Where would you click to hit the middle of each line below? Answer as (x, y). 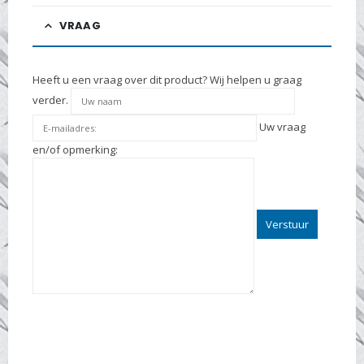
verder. (52, 100)
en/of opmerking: (75, 149)
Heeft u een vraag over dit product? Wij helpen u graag (167, 79)
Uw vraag (281, 126)
